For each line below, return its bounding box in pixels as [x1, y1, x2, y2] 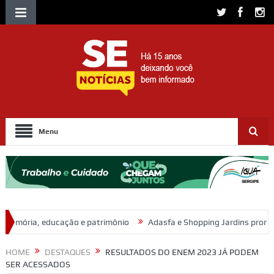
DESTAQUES [44, 247, 91, 257]
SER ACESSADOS [5, 259, 70, 270]
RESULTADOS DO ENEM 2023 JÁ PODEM [105, 247, 259, 257]
